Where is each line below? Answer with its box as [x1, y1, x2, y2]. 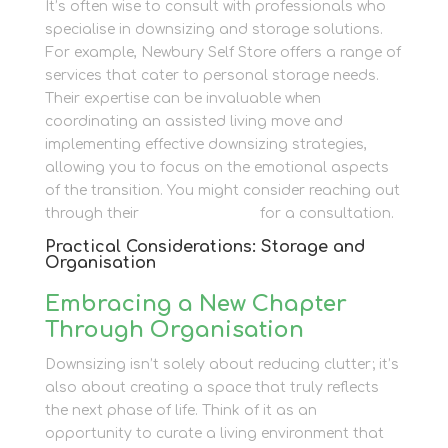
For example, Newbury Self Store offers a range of [44, 45, 401, 61]
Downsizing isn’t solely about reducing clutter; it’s [44, 357, 399, 373]
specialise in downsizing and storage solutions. [44, 22, 383, 38]
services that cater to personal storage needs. [44, 68, 379, 84]
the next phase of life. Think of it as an [44, 403, 317, 419]
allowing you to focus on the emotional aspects [44, 160, 389, 176]
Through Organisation [44, 318, 304, 343]
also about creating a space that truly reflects [44, 380, 379, 396]
